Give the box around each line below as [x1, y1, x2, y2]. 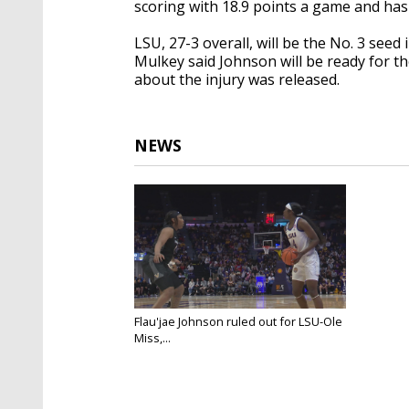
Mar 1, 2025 [134, 344, 189, 359]
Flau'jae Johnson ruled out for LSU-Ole [134, 312, 342, 330]
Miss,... [134, 329, 171, 346]
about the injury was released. [134, 68, 340, 89]
